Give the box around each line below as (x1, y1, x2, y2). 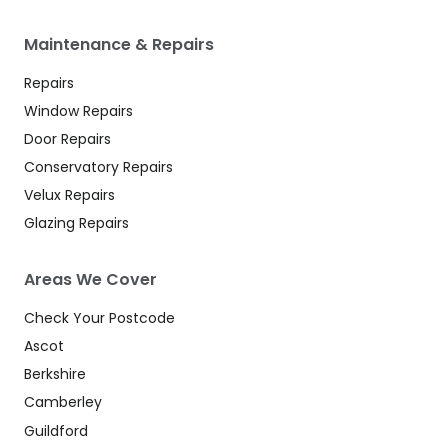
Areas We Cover (24, 268, 157, 292)
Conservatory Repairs (24, 157, 173, 178)
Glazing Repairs (24, 213, 129, 234)
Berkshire (24, 364, 86, 385)
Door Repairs (24, 129, 111, 150)
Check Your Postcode (24, 308, 175, 329)
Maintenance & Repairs (24, 33, 214, 57)
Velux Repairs (24, 185, 115, 206)
